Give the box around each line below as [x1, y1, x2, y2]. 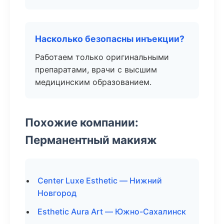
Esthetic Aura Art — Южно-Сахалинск [37, 206, 186, 216]
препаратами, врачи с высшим [35, 64, 157, 74]
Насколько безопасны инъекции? [35, 33, 184, 44]
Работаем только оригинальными [35, 52, 169, 62]
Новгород [37, 188, 76, 198]
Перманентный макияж [25, 133, 157, 146]
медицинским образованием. [35, 77, 151, 87]
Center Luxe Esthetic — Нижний [37, 175, 162, 185]
